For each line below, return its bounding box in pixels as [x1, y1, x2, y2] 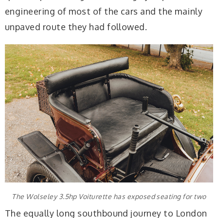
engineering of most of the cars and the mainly [5, 6, 203, 17]
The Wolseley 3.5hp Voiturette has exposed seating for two [12, 192, 206, 200]
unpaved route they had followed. [5, 21, 147, 33]
